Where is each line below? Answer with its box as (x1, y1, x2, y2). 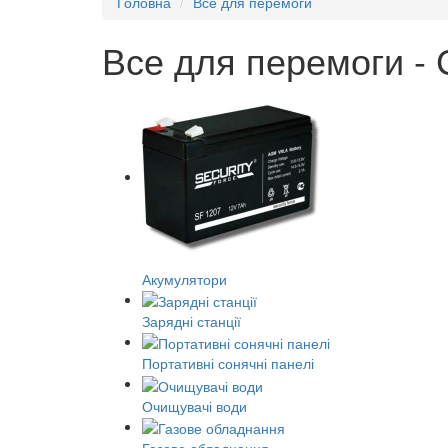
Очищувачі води (142, 395, 247, 416)
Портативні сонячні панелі (142, 353, 314, 374)
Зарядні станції (142, 310, 241, 331)
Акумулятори (142, 268, 227, 289)
